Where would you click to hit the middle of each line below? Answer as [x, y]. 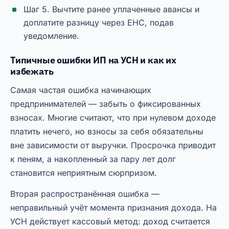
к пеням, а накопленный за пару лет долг [93, 159]
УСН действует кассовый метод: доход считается [110, 222]
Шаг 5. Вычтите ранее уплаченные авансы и [111, 9]
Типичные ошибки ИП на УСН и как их [93, 60]
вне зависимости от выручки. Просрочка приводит [113, 145]
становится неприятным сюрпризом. [84, 173]
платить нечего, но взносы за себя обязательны [107, 132]
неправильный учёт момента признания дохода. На [113, 208]
